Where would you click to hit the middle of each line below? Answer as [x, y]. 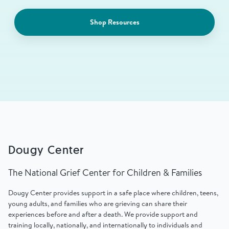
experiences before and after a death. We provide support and [103, 214]
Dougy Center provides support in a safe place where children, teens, [113, 192]
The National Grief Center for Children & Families [105, 172]
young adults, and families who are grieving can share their [98, 203]
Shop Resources [114, 22]
